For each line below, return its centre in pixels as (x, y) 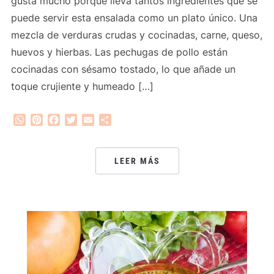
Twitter (93, 120)
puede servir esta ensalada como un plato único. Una (134, 18)
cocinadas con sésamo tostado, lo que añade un (123, 69)
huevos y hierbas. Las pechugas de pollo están (119, 52)
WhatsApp (50, 120)
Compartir (135, 120)
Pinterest (64, 120)
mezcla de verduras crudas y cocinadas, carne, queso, (136, 35)
